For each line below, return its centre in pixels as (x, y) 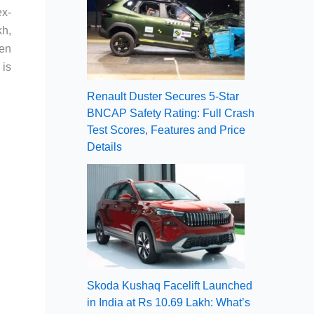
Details (104, 146)
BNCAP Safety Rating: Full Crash (171, 113)
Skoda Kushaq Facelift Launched (170, 285)
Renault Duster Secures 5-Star (163, 96)
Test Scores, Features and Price (166, 130)
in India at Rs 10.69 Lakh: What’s (169, 302)
